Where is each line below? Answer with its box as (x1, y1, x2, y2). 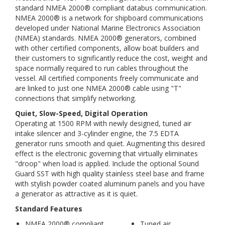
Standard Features (15, 204, 82, 213)
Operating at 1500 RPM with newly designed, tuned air (15, 119, 191, 128)
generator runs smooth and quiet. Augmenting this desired (15, 139, 205, 148)
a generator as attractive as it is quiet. (15, 189, 138, 198)
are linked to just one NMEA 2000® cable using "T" (15, 83, 181, 93)
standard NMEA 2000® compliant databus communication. (15, 3, 207, 13)
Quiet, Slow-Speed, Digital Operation (15, 108, 148, 118)
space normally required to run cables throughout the (15, 63, 188, 73)
